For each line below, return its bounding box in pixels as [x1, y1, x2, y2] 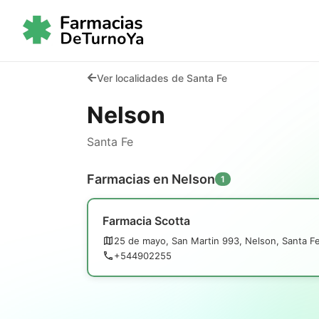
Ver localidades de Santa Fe [97, 71, 227, 84]
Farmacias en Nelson [87, 171, 215, 187]
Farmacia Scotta [103, 213, 190, 228]
